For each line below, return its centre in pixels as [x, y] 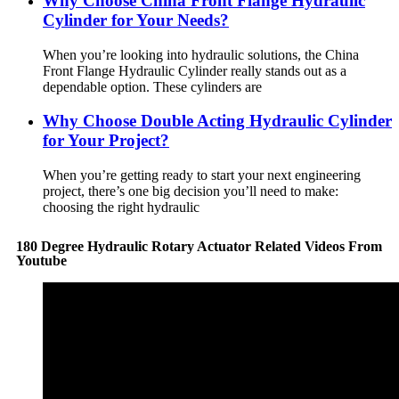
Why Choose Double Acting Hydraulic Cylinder [217, 121]
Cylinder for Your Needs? [136, 20]
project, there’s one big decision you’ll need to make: [191, 191]
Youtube [41, 260]
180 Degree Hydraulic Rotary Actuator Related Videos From [199, 246]
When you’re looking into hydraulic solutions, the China [201, 54]
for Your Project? [106, 141]
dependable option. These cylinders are [152, 86]
